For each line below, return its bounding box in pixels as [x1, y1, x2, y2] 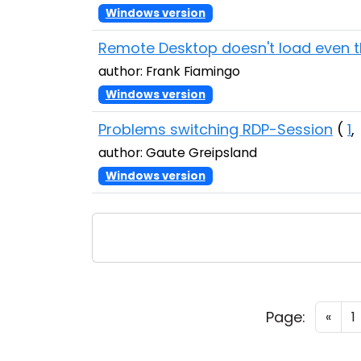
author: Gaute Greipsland [98, 143, 257, 162]
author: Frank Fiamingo [98, 62, 240, 81]
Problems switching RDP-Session [98, 119, 333, 139]
